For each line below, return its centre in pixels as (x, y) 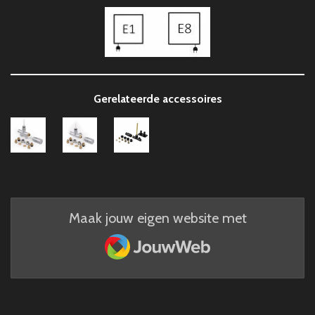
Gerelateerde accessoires (157, 98)
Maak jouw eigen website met (157, 218)
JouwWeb (132, 234)
